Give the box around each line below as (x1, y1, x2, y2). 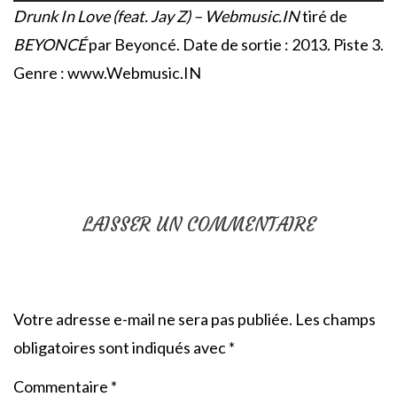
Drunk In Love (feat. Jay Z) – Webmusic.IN (13, 5, 300, 26)
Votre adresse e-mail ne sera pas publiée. (13, 308, 292, 329)
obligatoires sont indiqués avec (13, 337, 229, 357)
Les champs (295, 308, 376, 329)
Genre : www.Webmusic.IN (13, 62, 201, 82)
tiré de (300, 5, 347, 26)
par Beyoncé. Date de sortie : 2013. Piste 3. (86, 34, 384, 54)
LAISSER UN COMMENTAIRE (82, 213, 315, 237)
